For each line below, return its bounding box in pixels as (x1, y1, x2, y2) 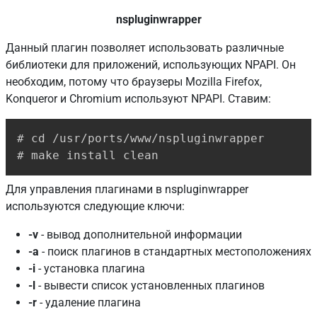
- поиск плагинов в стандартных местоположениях (39, 244, 311, 258)
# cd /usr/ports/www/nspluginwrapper (17, 131, 265, 145)
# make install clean (17, 148, 158, 162)
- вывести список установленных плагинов (35, 278, 265, 292)
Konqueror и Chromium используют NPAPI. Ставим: (6, 91, 271, 105)
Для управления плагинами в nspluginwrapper (6, 182, 248, 196)
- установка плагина (35, 261, 145, 275)
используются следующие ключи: (6, 199, 185, 213)
